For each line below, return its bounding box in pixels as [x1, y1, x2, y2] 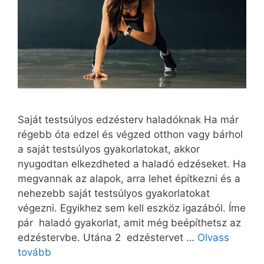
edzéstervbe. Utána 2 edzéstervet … [18, 232, 197, 244]
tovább [18, 246, 51, 259]
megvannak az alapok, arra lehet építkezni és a [18, 173, 240, 185]
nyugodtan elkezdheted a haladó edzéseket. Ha [18, 158, 246, 170]
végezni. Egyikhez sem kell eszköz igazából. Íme [18, 202, 246, 214]
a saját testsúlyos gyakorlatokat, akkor [18, 143, 200, 156]
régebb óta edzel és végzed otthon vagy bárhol [18, 128, 243, 141]
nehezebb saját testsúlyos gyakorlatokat [18, 187, 210, 200]
